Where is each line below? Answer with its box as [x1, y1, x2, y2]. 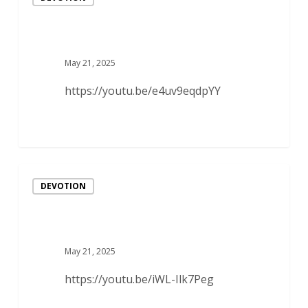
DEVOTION [40, 180, 86, 192]
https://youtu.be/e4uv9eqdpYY [64, 83, 221, 99]
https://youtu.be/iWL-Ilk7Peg [64, 272, 214, 287]
